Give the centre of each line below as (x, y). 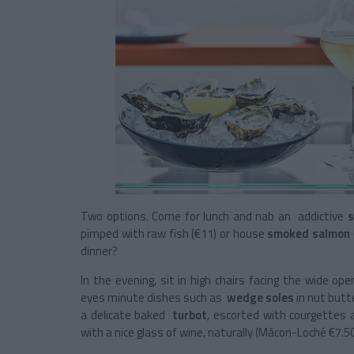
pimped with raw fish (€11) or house (174, 234)
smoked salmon (309, 234)
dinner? (99, 251)
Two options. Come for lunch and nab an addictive (214, 217)
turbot (190, 315)
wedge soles (262, 298)
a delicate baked (127, 315)
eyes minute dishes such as (154, 298)
